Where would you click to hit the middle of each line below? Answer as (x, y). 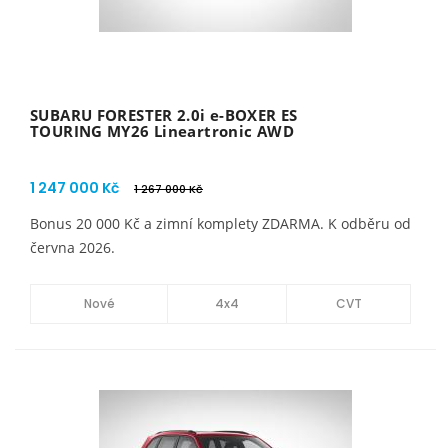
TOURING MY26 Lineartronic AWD (162, 131)
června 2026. (72, 247)
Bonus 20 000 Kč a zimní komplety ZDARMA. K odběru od (220, 223)
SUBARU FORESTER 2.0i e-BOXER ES (164, 115)
